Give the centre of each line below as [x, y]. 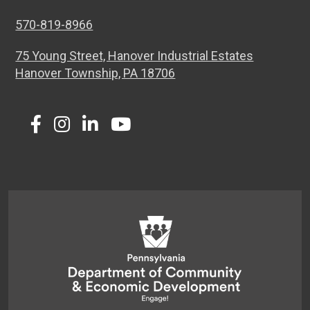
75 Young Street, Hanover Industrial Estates [135, 55]
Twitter [45, 132]
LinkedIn [123, 132]
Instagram [102, 132]
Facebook [74, 132]
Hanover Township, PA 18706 [95, 73]
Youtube [154, 132]
